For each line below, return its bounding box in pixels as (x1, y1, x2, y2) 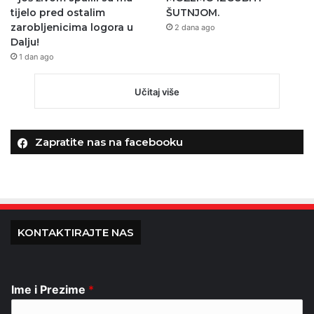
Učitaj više (135, 86, 179, 97)
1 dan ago (19, 51, 54, 62)
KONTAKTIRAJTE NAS (18, 225, 134, 239)
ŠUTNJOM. (165, 6, 219, 19)
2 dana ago (174, 22, 215, 32)
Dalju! (11, 35, 39, 48)
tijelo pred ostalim (11, 6, 105, 19)
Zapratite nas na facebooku (35, 135, 183, 149)
